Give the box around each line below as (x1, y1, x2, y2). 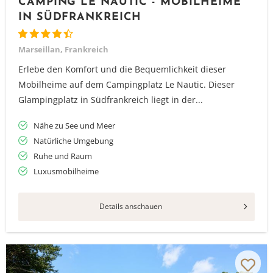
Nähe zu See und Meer (34, 120, 115, 131)
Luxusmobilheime (34, 166, 99, 177)
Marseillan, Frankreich (18, 44, 108, 55)
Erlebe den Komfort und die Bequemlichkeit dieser (18, 63, 226, 75)
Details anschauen (99, 201, 162, 211)
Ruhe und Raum (34, 151, 92, 161)
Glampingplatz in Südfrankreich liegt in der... (18, 94, 203, 105)
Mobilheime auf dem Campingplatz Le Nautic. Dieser (18, 79, 235, 90)
